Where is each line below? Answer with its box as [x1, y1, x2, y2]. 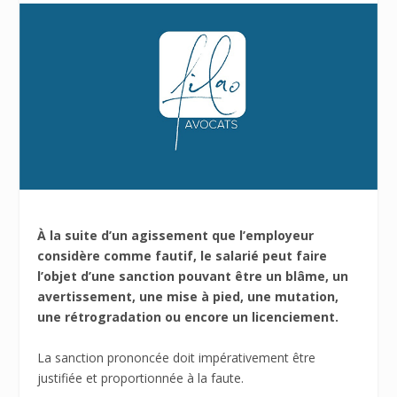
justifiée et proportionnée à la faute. [37, 369, 245, 386]
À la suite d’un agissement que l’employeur [37, 227, 315, 245]
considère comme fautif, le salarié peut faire [37, 247, 328, 265]
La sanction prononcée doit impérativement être [37, 348, 316, 366]
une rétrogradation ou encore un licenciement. [37, 308, 339, 326]
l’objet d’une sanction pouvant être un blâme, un [37, 268, 349, 285]
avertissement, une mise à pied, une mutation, [37, 288, 339, 306]
